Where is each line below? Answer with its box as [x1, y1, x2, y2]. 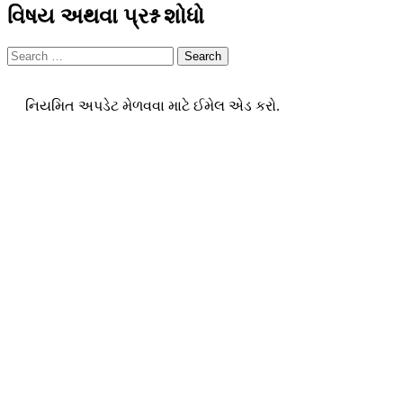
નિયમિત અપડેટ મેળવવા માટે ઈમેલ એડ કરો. [25, 97, 280, 113]
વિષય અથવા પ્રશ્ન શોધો [7, 4, 204, 28]
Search [184, 49, 221, 63]
